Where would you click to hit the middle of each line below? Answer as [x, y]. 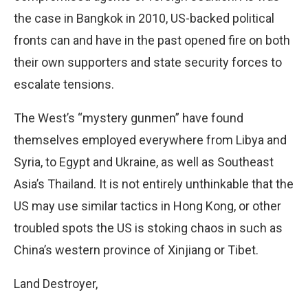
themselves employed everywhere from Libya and [150, 140]
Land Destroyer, [57, 283]
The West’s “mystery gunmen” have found [129, 118]
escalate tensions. [64, 84]
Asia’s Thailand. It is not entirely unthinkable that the [154, 184]
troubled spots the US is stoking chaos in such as [148, 228]
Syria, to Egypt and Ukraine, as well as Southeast [144, 162]
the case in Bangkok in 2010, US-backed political [144, 18]
